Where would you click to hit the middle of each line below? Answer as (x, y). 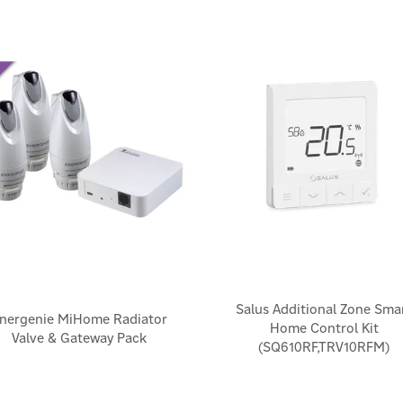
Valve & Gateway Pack (79, 338)
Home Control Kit (324, 328)
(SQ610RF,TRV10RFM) (324, 347)
